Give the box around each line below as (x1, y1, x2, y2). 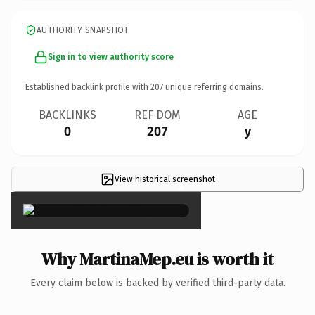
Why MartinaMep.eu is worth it (41, 247, 274, 271)
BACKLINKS (39, 108, 96, 122)
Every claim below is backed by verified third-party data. (30, 276, 285, 289)
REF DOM (134, 108, 181, 122)
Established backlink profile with (25, 82, 150, 92)
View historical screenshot (114, 174, 215, 184)
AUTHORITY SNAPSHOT (37, 25, 129, 35)
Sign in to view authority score (48, 51, 174, 62)
